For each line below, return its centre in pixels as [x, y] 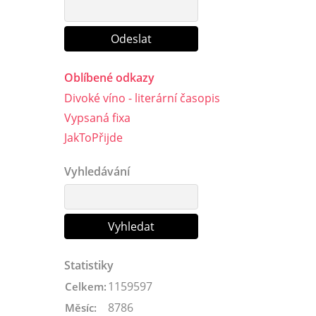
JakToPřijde [93, 137]
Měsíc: [81, 307]
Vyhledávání [97, 171]
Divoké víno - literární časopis [142, 98]
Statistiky [89, 265]
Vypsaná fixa [97, 117]
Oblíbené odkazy [109, 77]
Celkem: [86, 286]
